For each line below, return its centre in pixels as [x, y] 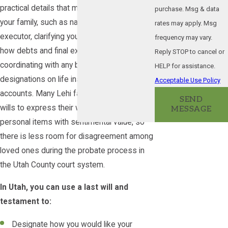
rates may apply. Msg [186, 23]
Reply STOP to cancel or [190, 51]
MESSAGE [191, 109]
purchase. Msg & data [187, 9]
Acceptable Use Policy [188, 80]
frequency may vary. [183, 37]
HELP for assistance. [185, 66]
